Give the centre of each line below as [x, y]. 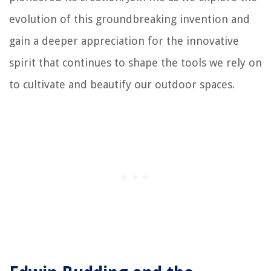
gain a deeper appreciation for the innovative [124, 41]
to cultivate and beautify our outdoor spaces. [122, 85]
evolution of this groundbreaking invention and [129, 19]
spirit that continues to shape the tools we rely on [135, 63]
